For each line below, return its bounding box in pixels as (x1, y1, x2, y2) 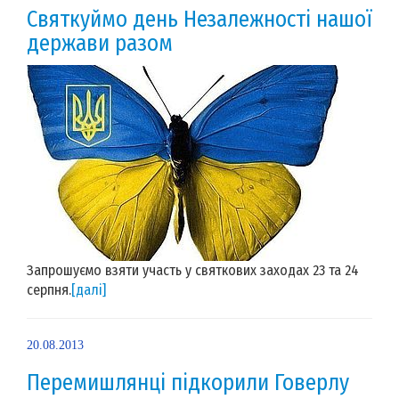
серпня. (27, 281, 71, 298)
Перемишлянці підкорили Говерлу (27, 369, 349, 396)
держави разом (27, 29, 173, 57)
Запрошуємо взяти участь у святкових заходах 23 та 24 (27, 261, 359, 279)
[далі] (71, 281, 106, 298)
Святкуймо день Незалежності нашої (27, 5, 372, 33)
